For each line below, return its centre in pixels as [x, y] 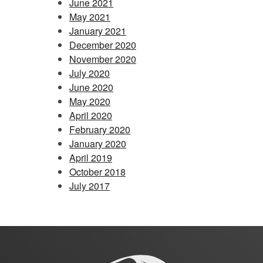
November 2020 [103, 59]
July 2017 [90, 186]
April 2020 [91, 115]
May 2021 [90, 16]
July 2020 [90, 73]
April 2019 [91, 157]
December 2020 [103, 45]
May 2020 [90, 101]
